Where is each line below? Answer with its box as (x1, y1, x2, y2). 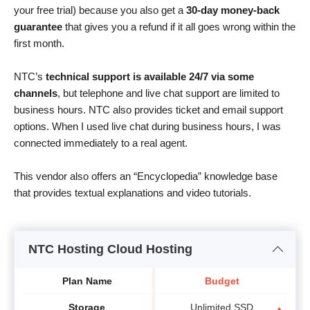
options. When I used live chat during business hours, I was (14, 120, 281, 133)
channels (14, 87, 57, 100)
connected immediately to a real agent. (14, 137, 188, 149)
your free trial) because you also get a (14, 4, 186, 17)
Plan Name (62, 275, 112, 286)
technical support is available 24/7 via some (46, 71, 254, 83)
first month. (14, 37, 64, 50)
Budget (204, 275, 239, 286)
